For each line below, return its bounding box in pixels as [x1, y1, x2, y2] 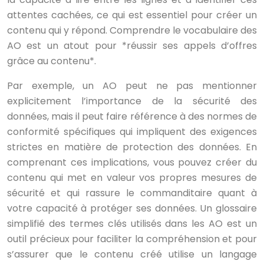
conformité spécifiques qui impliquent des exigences [7, 125, 257, 138]
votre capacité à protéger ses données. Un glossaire [7, 202, 257, 215]
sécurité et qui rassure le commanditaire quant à [7, 186, 257, 200]
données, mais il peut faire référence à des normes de [7, 110, 257, 123]
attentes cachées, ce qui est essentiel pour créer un [7, 8, 257, 22]
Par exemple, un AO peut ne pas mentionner [7, 79, 257, 93]
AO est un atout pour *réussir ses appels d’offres [7, 39, 257, 52]
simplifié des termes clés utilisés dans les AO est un [7, 217, 257, 230]
